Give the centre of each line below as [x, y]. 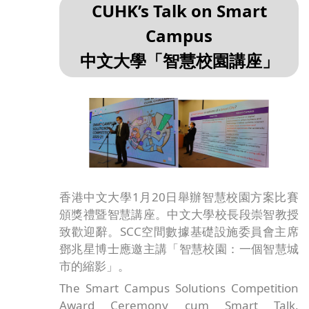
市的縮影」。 [95, 266]
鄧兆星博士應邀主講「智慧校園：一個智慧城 [179, 249]
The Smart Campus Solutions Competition [179, 288]
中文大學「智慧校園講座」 [179, 61]
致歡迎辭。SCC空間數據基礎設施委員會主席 [179, 232]
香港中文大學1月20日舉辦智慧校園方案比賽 [179, 197]
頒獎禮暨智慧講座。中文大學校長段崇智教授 [179, 215]
